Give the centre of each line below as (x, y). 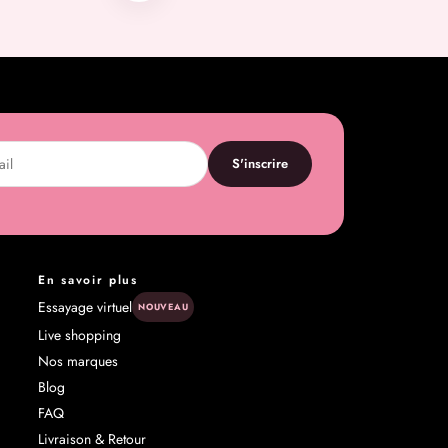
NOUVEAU (163, 306)
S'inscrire (260, 164)
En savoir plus (88, 279)
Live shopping (80, 334)
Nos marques (78, 360)
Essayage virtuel (85, 306)
